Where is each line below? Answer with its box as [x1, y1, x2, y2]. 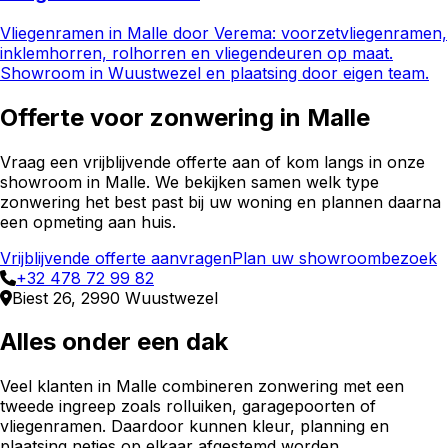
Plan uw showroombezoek [232, 247, 437, 268]
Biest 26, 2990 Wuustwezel [12, 287, 218, 308]
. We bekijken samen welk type [146, 171, 379, 192]
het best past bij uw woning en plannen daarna [80, 191, 441, 212]
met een [338, 376, 404, 397]
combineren [157, 376, 258, 397]
